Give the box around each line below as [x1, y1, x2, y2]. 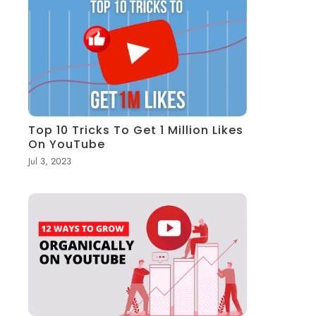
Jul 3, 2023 [28, 154, 72, 168]
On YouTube [28, 135, 106, 152]
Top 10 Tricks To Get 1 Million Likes [28, 121, 244, 138]
